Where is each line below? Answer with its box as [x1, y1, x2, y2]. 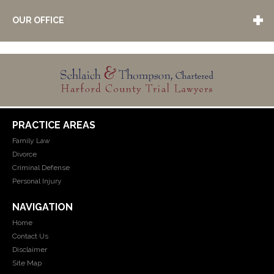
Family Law [12, 136, 50, 146]
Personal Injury [12, 177, 62, 186]
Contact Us [12, 232, 48, 241]
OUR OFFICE [12, 15, 64, 25]
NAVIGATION [12, 201, 73, 213]
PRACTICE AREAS [12, 119, 95, 131]
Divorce [12, 150, 37, 159]
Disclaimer [12, 245, 47, 254]
